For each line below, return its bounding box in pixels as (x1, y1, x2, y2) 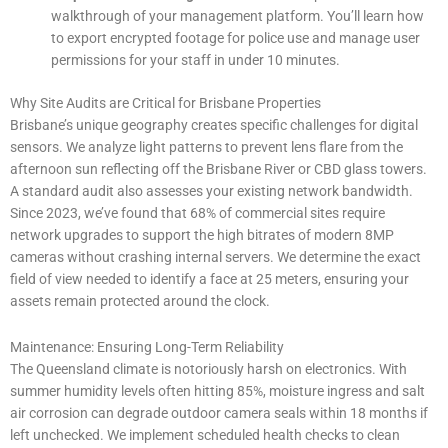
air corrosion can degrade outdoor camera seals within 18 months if (10, 404, 428, 421)
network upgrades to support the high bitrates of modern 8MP (10, 226, 394, 243)
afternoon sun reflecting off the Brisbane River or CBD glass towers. (10, 160, 427, 177)
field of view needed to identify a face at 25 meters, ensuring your (10, 270, 409, 287)
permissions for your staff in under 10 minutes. (51, 52, 341, 69)
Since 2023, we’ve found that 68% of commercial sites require (10, 204, 385, 221)
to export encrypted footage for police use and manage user (51, 30, 421, 47)
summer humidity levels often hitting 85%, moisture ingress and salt (10, 382, 425, 399)
